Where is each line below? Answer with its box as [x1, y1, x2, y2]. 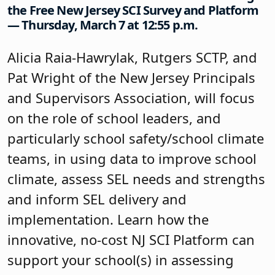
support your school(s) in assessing [7, 250, 234, 269]
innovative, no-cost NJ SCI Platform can [7, 230, 255, 249]
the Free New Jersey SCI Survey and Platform [7, 2, 258, 19]
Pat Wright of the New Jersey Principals [7, 68, 255, 87]
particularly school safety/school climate [7, 129, 264, 148]
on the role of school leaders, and [7, 109, 221, 128]
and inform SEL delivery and [7, 190, 187, 209]
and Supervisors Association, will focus [7, 88, 255, 107]
